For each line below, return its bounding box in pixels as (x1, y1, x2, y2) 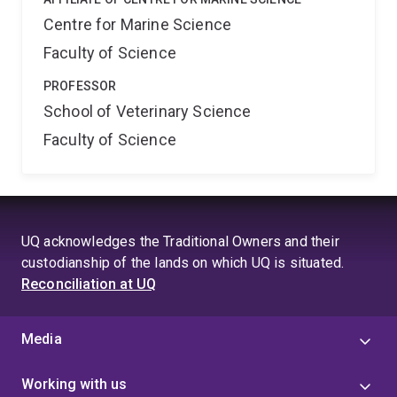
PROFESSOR (43, 79, 117, 93)
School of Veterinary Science (43, 102, 252, 121)
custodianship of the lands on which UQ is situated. (21, 254, 345, 271)
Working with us (21, 376, 128, 393)
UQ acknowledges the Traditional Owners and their (21, 233, 339, 250)
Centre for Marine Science (43, 15, 231, 34)
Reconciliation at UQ (21, 276, 157, 292)
